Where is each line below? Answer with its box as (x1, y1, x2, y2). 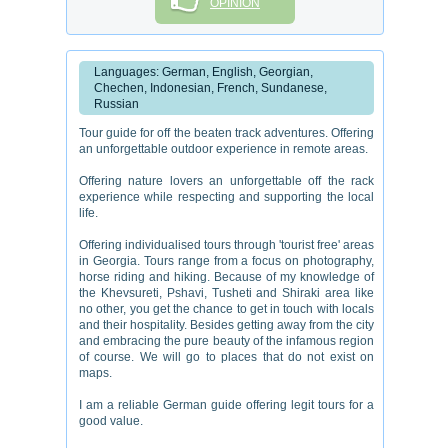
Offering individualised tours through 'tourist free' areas (79, 238, 374, 252)
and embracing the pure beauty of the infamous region (79, 334, 374, 348)
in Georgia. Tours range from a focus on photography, (79, 254, 374, 268)
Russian (94, 97, 139, 111)
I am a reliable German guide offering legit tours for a (79, 398, 374, 412)
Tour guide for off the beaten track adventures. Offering (79, 126, 374, 140)
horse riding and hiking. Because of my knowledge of (79, 270, 374, 284)
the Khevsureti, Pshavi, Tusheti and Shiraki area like (79, 286, 374, 300)
